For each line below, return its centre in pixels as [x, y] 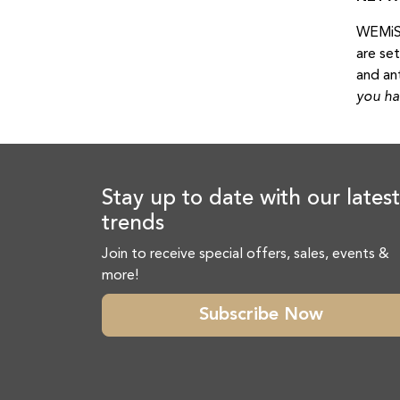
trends [133, 224]
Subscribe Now [261, 315]
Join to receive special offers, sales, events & [246, 254]
